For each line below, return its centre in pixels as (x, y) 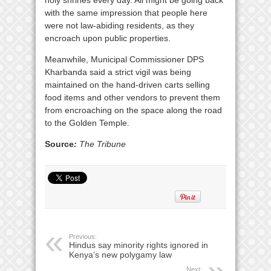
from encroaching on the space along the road (133, 110)
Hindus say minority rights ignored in (139, 245)
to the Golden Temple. (87, 123)
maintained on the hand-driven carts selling (127, 85)
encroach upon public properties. (108, 38)
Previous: (83, 237)
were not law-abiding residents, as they (119, 25)
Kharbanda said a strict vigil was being (118, 72)
